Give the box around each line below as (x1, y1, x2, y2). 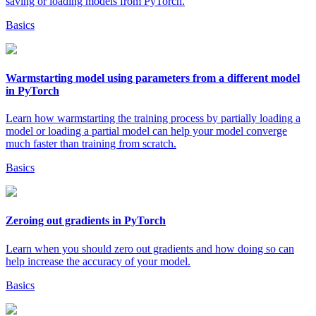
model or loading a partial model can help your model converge (6, 125, 287, 138)
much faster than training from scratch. (6, 138, 176, 150)
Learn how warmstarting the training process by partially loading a (6, 112, 300, 125)
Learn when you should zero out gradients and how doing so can (6, 242, 294, 255)
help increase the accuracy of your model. (6, 255, 190, 267)
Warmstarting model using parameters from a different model (6, 71, 300, 84)
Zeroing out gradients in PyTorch (6, 214, 166, 227)
